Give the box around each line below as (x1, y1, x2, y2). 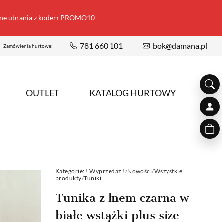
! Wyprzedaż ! (86, 167, 125, 175)
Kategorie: (55, 167, 85, 175)
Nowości (127, 167, 152, 175)
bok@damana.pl (153, 41, 207, 50)
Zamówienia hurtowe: (3, 43, 53, 49)
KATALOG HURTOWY (89, 87, 176, 99)
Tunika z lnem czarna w (55, 190, 189, 205)
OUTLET (26, 87, 59, 99)
